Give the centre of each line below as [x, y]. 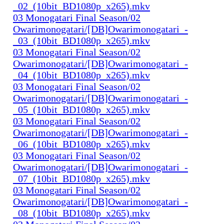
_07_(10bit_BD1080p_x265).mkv [81, 178]
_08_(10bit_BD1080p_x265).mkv [81, 213]
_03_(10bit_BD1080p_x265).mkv [81, 40]
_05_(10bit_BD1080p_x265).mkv [81, 109]
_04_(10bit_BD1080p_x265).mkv [81, 75]
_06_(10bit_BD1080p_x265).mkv [81, 144]
